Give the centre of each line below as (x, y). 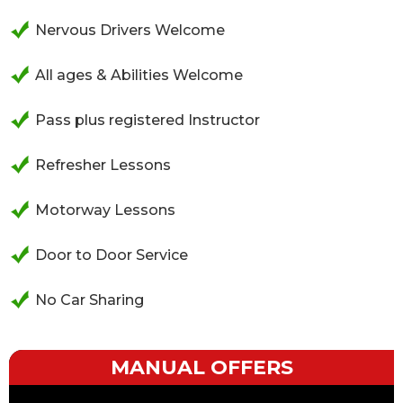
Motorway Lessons (105, 210)
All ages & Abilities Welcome (139, 75)
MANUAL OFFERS (201, 367)
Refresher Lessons (103, 165)
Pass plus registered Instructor (148, 120)
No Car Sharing (90, 300)
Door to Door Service (112, 255)
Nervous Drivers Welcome (130, 30)
